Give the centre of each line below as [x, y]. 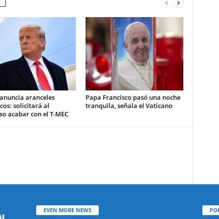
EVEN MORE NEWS [67, 210]
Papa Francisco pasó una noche [133, 97]
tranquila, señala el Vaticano [129, 106]
